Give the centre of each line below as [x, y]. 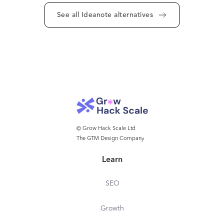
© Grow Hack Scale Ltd [106, 129]
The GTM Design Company [110, 139]
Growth [112, 209]
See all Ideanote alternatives [105, 15]
